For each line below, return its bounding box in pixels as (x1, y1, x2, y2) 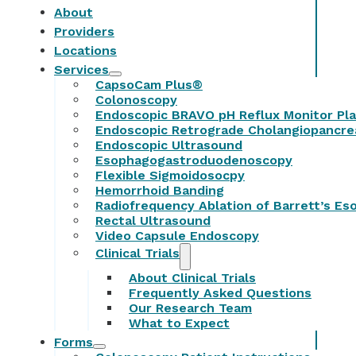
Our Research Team (129, 300, 252, 315)
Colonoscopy (95, 91, 177, 107)
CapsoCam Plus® (95, 76, 203, 92)
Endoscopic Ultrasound (95, 137, 242, 153)
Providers (54, 23, 114, 39)
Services (54, 61, 109, 77)
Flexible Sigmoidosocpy (95, 167, 245, 183)
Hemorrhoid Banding (95, 182, 224, 198)
